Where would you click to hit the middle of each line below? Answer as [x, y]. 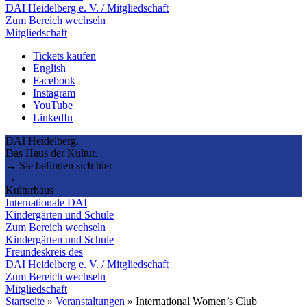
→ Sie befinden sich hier [59, 165]
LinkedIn [53, 117]
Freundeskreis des [44, 251]
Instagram [54, 93]
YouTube [53, 105]
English [49, 68]
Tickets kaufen [64, 56]
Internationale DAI [46, 202]
